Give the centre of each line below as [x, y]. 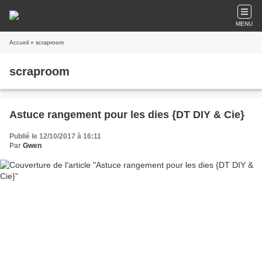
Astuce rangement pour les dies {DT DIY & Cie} [127, 115]
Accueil [19, 42]
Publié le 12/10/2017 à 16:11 [55, 136]
